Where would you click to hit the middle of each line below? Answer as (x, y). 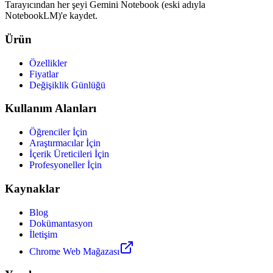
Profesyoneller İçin (66, 165)
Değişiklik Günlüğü (67, 85)
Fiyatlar (44, 74)
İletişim (43, 234)
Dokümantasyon (61, 223)
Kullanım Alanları (51, 108)
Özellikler (48, 63)
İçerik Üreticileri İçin (69, 154)
